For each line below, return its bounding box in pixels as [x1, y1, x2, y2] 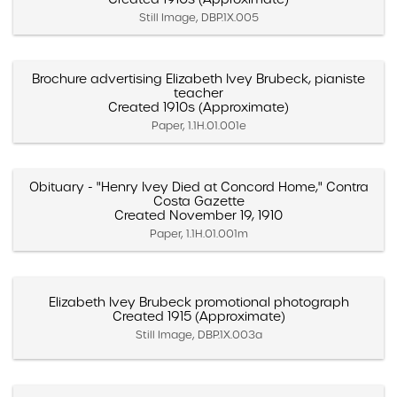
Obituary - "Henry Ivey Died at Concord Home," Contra [28, 178, 369, 195]
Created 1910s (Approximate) [108, 98, 289, 115]
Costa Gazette [152, 192, 245, 209]
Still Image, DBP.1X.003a [135, 327, 262, 341]
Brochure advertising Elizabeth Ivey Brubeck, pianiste [32, 70, 365, 87]
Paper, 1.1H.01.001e [151, 118, 246, 132]
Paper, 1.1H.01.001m [149, 226, 248, 240]
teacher [174, 84, 223, 101]
